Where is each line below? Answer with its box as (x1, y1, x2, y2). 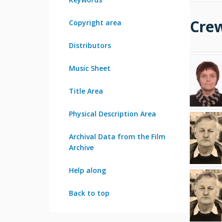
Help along (69, 165, 106, 175)
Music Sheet (69, 63, 111, 73)
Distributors (69, 40, 111, 50)
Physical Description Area (69, 109, 156, 118)
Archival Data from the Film (69, 131, 166, 141)
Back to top (69, 188, 110, 198)
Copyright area (69, 17, 121, 27)
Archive (69, 142, 94, 152)
